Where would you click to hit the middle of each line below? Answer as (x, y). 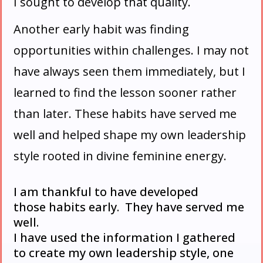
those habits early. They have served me (129, 207)
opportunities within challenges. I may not (131, 50)
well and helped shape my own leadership (130, 135)
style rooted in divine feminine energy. (123, 156)
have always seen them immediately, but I (129, 71)
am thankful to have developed (108, 192)
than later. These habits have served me (125, 114)
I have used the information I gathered (124, 237)
